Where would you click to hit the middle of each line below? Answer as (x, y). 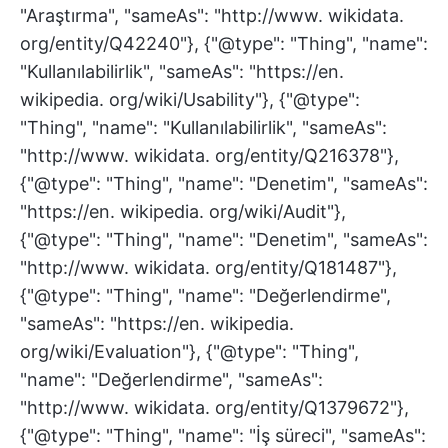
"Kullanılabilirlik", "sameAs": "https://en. (182, 71)
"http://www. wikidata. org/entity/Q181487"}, (208, 267)
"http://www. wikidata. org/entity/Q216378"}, (209, 155)
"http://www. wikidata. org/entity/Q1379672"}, (214, 407)
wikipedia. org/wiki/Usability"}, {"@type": (190, 99)
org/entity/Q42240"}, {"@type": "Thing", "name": (224, 43)
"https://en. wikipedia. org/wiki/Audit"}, (183, 211)
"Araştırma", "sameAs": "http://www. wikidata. (212, 15)
